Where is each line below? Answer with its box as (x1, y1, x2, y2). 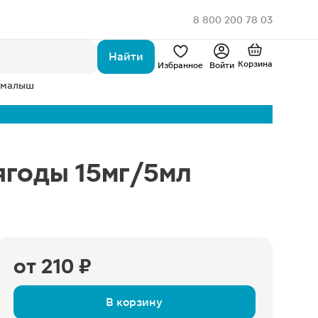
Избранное (158, 60, 203, 70)
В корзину (106, 295, 163, 309)
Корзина (237, 59, 273, 69)
